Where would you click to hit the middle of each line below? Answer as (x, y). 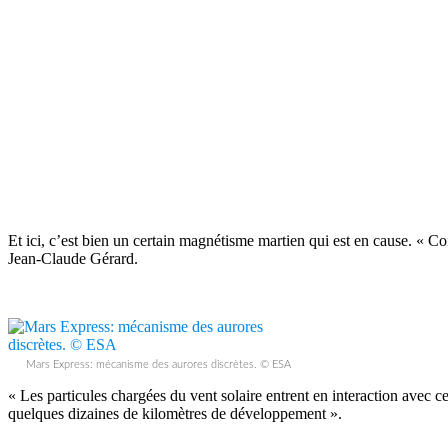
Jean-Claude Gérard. (73, 258)
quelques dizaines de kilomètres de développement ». (175, 413)
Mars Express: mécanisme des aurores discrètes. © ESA (158, 364)
